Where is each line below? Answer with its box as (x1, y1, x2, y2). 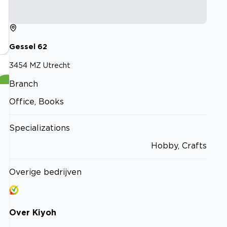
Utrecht (43, 61, 70, 69)
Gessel (9, 43, 35, 51)
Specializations (9, 123, 70, 132)
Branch (9, 79, 38, 88)
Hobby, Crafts (151, 140, 207, 150)
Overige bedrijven (9, 167, 82, 176)
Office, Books (9, 96, 64, 106)
